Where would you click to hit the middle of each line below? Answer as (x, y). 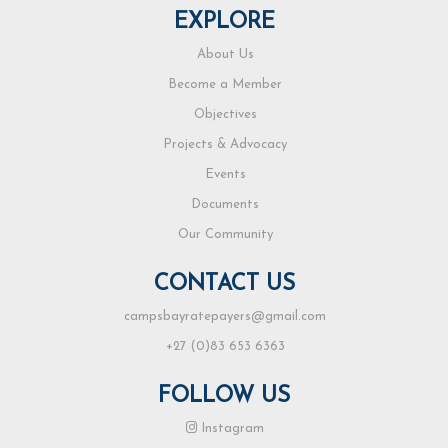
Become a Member (225, 85)
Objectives (225, 115)
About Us (225, 55)
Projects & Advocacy (225, 145)
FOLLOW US (224, 397)
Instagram (230, 429)
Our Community (225, 235)
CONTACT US (224, 285)
